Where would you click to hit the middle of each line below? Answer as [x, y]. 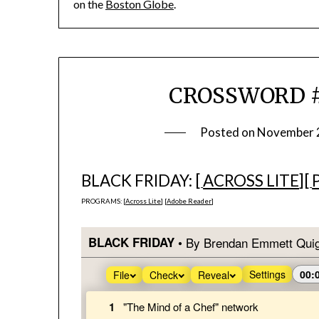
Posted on [229, 132]
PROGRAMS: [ [104, 202]
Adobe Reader [189, 202]
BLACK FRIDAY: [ [141, 181]
